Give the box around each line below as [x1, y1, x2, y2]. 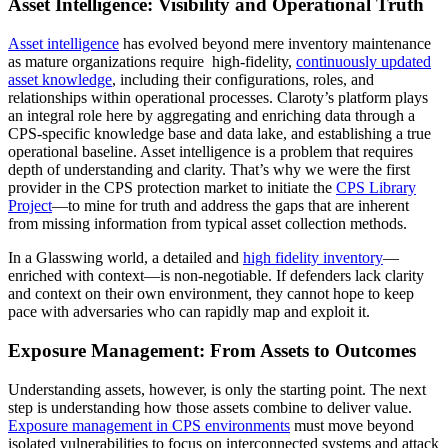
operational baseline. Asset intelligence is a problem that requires [8, 143, 413, 161]
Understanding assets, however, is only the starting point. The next [8, 380, 426, 398]
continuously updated [296, 53, 431, 71]
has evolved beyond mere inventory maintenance [119, 35, 431, 53]
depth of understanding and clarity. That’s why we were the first [8, 161, 410, 179]
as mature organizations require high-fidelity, [8, 53, 296, 71]
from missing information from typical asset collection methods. [8, 215, 407, 233]
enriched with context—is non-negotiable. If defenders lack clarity [8, 267, 424, 285]
